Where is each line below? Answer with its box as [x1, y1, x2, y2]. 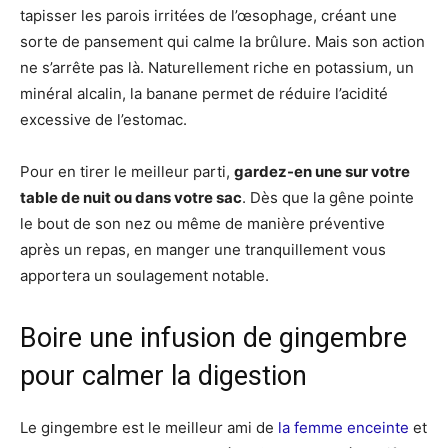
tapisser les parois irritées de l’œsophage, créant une [20, 5, 397, 25]
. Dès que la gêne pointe [242, 187, 414, 207]
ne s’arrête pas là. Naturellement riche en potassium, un [20, 57, 414, 77]
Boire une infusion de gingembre [20, 321, 407, 354]
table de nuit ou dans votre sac [20, 187, 242, 207]
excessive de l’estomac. [20, 109, 187, 129]
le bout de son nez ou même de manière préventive [20, 213, 385, 233]
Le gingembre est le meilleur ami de [20, 417, 278, 437]
